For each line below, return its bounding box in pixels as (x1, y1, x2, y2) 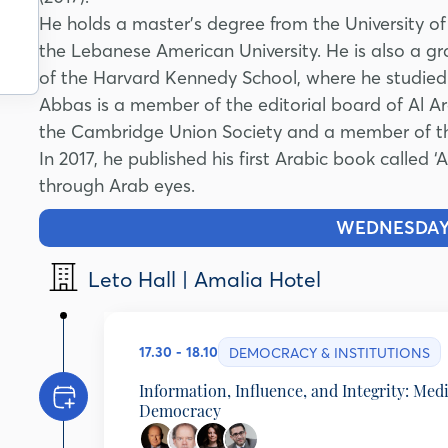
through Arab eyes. (39, 173, 195, 197)
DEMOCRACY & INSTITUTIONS (229, 343, 430, 362)
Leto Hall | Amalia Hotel (88, 265, 321, 292)
